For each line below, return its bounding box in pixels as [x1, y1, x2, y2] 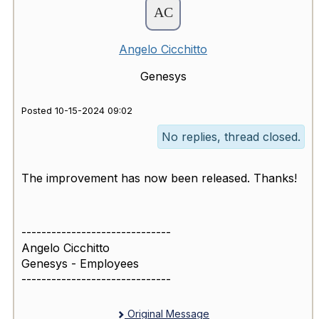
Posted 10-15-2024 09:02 [21, 105, 132, 117]
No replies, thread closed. [162, 130, 300, 145]
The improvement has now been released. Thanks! [21, 171, 297, 186]
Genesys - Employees [21, 256, 139, 271]
